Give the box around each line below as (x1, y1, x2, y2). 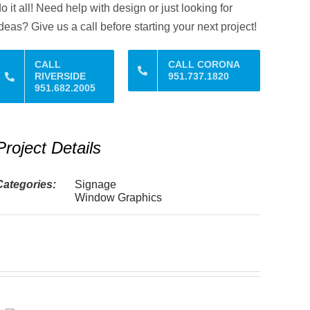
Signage (75, 179, 117, 190)
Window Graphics (75, 192, 163, 203)
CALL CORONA (168, 59, 240, 70)
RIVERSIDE (34, 71, 86, 82)
